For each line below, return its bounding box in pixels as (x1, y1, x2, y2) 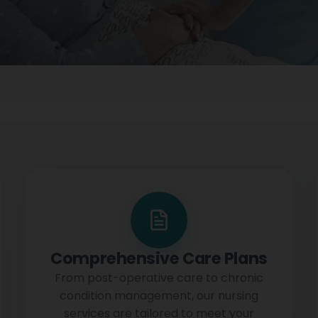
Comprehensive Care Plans (50, 247, 268, 270)
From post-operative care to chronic (54, 270, 263, 286)
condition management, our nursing (59, 287, 258, 304)
